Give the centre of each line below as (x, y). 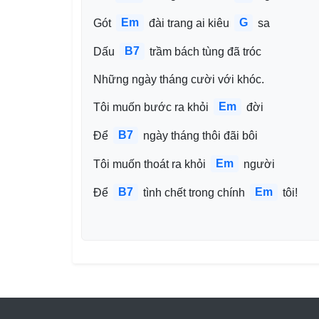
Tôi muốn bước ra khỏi (152, 107)
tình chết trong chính (194, 193)
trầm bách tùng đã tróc (204, 52)
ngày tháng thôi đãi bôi (199, 136)
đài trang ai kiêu (189, 23)
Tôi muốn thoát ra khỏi (151, 164)
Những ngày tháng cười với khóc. (179, 79)
